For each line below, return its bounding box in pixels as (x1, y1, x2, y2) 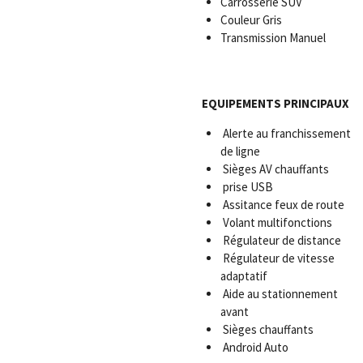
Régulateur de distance (220, 232, 341, 248)
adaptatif (220, 267, 267, 284)
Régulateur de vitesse (220, 250, 335, 266)
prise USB (220, 178, 273, 194)
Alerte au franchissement (220, 125, 351, 141)
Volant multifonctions (220, 214, 332, 230)
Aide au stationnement (220, 285, 338, 301)
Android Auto (220, 339, 288, 355)
